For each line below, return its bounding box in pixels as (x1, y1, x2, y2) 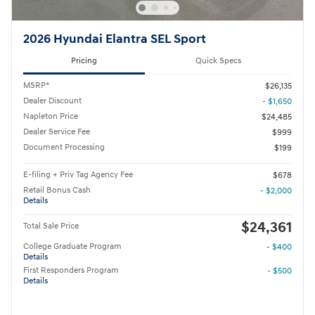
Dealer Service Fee (23, 126, 90, 137)
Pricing (71, 56, 97, 67)
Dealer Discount (23, 95, 82, 106)
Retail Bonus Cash (23, 184, 91, 195)
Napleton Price (23, 110, 78, 122)
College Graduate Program (23, 240, 122, 252)
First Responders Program (23, 264, 119, 276)
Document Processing (23, 141, 105, 153)
